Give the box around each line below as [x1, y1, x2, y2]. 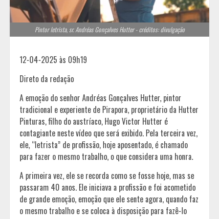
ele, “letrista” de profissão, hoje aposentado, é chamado [20, 138, 188, 151]
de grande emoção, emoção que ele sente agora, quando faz [20, 193, 198, 205]
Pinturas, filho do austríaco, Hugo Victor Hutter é [20, 115, 168, 127]
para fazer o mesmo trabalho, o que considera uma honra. [20, 150, 193, 162]
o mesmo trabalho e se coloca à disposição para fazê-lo [20, 204, 187, 217]
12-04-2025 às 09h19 [20, 53, 87, 66]
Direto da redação [20, 72, 74, 85]
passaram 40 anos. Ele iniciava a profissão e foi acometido [20, 181, 196, 193]
